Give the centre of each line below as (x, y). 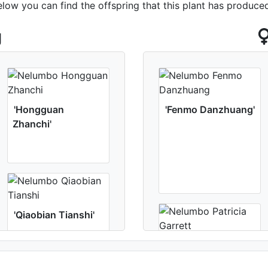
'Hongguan (39, 109)
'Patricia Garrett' (201, 245)
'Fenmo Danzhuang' (210, 109)
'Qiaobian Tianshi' (54, 215)
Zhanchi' (32, 124)
